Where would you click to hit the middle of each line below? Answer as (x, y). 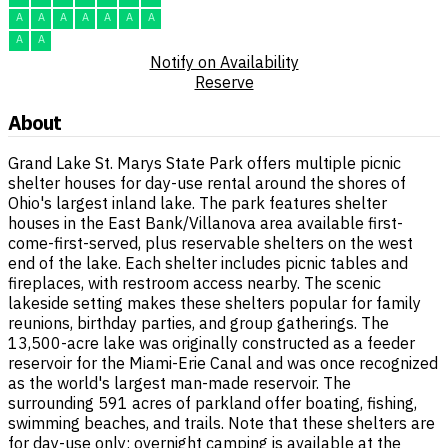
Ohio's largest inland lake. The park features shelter (197, 203)
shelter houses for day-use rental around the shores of (207, 183)
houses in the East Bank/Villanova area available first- (205, 223)
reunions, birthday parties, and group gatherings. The (198, 323)
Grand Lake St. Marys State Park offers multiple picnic (204, 163)
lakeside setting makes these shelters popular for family (214, 303)
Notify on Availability (224, 62)
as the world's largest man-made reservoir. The (179, 383)
